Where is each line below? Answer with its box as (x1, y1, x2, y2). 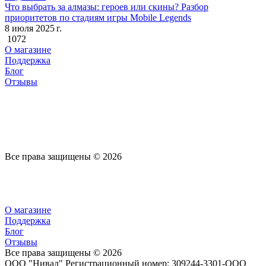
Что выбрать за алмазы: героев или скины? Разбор (5, 1, 208, 12)
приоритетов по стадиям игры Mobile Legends (5, 12, 191, 23)
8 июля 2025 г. (5, 23, 62, 33)
